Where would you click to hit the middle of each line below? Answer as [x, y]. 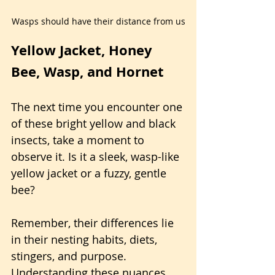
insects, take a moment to [79, 140]
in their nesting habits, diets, [86, 240]
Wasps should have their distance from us [98, 21]
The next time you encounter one [98, 107]
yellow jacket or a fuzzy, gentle [90, 173]
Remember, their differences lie [94, 223]
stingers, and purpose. [70, 256]
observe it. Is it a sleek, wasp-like [97, 157]
